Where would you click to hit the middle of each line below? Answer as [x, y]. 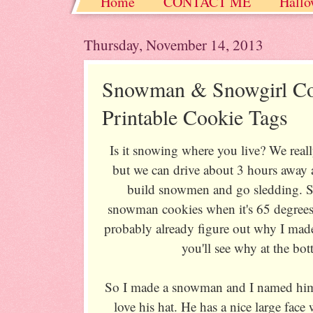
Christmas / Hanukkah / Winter [189, 28]
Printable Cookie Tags [195, 117]
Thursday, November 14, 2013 [174, 45]
